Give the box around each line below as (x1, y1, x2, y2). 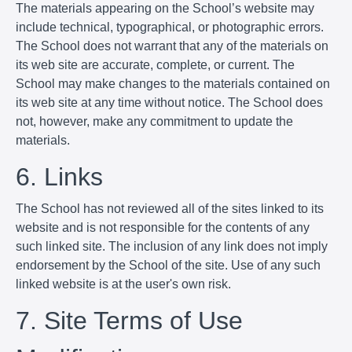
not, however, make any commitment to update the (16, 114, 293, 128)
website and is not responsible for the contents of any (16, 220, 310, 234)
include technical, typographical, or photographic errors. (16, 20, 324, 34)
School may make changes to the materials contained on (16, 76, 330, 90)
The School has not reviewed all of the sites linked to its (16, 201, 324, 215)
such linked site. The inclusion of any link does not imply (16, 239, 328, 253)
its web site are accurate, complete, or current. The (16, 57, 295, 71)
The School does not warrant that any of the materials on (16, 38, 328, 53)
